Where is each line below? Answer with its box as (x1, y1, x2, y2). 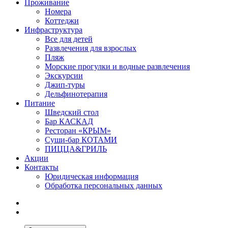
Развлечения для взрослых (45, 44, 136, 53)
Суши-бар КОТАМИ (45, 135, 117, 145)
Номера (45, 7, 71, 16)
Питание (24, 99, 55, 108)
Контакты (24, 163, 59, 172)
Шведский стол (45, 108, 99, 117)
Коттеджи (45, 16, 79, 25)
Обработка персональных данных (45, 181, 162, 190)
